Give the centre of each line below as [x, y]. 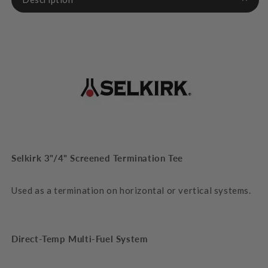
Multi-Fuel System [108, 238]
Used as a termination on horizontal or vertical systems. [131, 190]
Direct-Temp [39, 238]
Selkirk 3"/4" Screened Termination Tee [97, 158]
